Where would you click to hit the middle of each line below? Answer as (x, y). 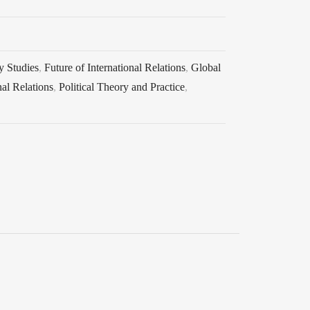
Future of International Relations (115, 67)
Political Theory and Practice (122, 86)
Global (206, 67)
